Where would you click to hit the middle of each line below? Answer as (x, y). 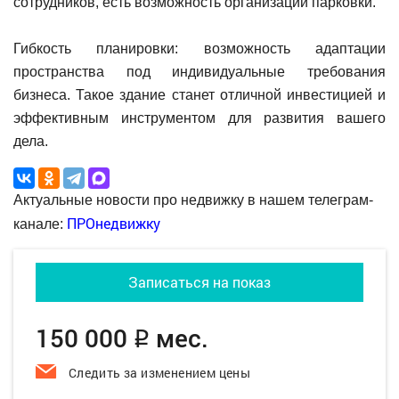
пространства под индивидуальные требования (199, 71)
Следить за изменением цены (158, 372)
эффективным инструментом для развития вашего (199, 118)
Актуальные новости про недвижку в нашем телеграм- (193, 199)
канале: (40, 224)
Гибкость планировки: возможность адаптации (199, 48)
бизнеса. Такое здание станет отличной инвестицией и (199, 94)
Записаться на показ (199, 281)
